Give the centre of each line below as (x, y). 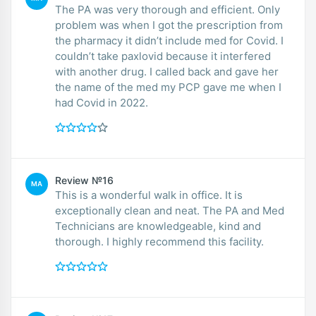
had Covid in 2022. (102, 102)
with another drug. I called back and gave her (167, 71)
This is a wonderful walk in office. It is (149, 195)
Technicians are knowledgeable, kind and (158, 226)
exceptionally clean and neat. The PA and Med (170, 210)
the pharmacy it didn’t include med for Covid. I (169, 40)
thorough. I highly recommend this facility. (185, 241)
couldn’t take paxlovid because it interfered (163, 56)
